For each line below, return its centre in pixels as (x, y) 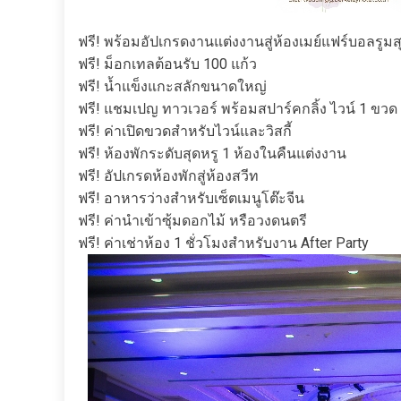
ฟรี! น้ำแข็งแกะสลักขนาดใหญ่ (172, 86)
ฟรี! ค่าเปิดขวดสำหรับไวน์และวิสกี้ (185, 131)
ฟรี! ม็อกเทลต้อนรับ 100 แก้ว (167, 64)
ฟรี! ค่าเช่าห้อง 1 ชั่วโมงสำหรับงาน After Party (223, 243)
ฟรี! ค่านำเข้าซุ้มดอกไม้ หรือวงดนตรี (192, 221)
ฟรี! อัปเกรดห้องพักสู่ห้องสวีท (168, 176)
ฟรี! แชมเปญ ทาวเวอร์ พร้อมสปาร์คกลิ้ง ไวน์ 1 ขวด (238, 109)
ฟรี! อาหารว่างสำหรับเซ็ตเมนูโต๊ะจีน (191, 198)
